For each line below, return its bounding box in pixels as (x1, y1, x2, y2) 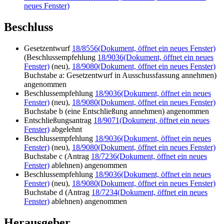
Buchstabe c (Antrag (24, 152, 91, 161)
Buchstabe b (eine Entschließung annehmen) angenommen (24, 107, 209, 116)
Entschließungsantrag (24, 116, 93, 125)
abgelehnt (49, 125, 82, 134)
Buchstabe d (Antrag (24, 188, 91, 197)
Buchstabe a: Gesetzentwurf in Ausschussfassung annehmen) (24, 71, 216, 80)
